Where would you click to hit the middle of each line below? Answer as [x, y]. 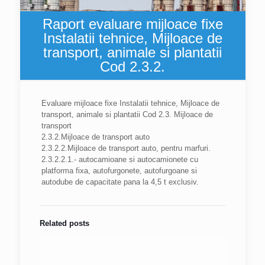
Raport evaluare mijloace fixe [132, 24]
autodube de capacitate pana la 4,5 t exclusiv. [120, 182]
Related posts [64, 223]
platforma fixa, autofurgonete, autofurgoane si [119, 171]
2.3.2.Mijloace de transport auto [95, 137]
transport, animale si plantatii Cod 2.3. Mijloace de [127, 114]
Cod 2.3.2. [132, 67]
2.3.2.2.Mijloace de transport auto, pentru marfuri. [126, 148]
